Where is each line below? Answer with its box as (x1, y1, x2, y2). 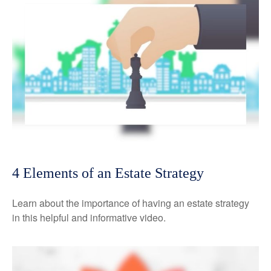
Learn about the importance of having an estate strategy (12, 195, 249, 210)
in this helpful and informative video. (12, 210, 166, 224)
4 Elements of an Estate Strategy (12, 165, 204, 181)
